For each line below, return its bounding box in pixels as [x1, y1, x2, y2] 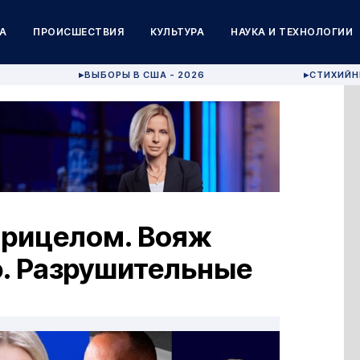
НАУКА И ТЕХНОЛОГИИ [231, 26, 354, 38]
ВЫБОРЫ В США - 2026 [84, 69, 206, 80]
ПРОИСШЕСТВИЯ [33, 26, 125, 38]
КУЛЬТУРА [150, 26, 205, 38]
